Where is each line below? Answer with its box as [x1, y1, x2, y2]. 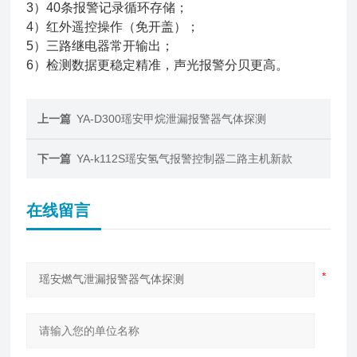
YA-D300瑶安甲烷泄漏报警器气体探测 [76, 112, 267, 125]
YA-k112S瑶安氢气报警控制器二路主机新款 [76, 152, 293, 165]
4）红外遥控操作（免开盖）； [26, 20, 200, 33]
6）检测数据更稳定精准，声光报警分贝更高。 [26, 58, 289, 72]
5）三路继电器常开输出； [26, 39, 175, 53]
